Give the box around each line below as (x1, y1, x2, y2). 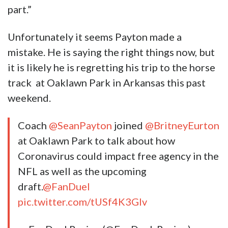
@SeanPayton (49, 119, 112, 132)
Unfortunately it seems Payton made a (8, 31, 182, 43)
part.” (8, 3, 32, 16)
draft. (18, 180, 43, 193)
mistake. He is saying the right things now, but (8, 46, 215, 59)
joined (112, 119, 145, 132)
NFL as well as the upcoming (18, 165, 147, 178)
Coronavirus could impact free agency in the (18, 150, 219, 162)
